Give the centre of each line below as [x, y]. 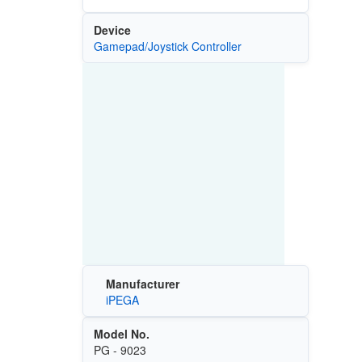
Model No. [121, 334]
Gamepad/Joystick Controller [167, 46]
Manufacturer [142, 284]
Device [112, 29]
